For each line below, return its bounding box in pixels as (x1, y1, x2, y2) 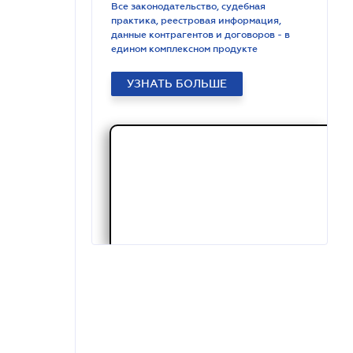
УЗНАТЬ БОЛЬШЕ (127, 77, 227, 90)
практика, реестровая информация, (111, 15, 281, 26)
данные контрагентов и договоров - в (111, 29, 290, 40)
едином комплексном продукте (111, 43, 258, 54)
